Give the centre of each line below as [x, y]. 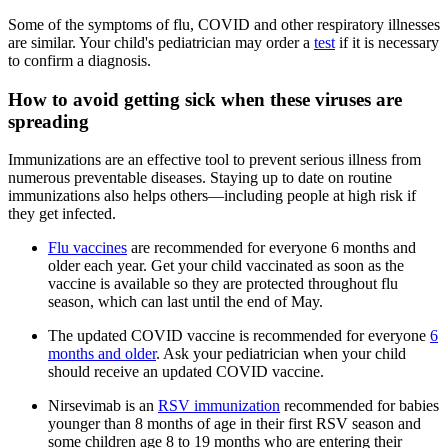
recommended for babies [359, 406]
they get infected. [62, 214]
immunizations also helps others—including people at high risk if [212, 196]
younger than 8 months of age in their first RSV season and [234, 424]
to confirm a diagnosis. [79, 60]
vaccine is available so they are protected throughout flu [223, 284]
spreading [48, 121]
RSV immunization [219, 406]
